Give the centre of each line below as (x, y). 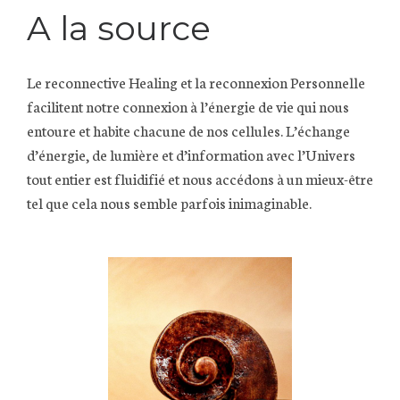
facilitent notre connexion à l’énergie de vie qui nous (188, 105)
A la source (119, 29)
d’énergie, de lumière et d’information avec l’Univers (191, 154)
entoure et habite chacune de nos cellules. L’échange (188, 129)
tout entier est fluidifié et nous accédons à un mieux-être (200, 178)
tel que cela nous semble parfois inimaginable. (169, 202)
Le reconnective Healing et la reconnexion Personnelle (196, 81)
